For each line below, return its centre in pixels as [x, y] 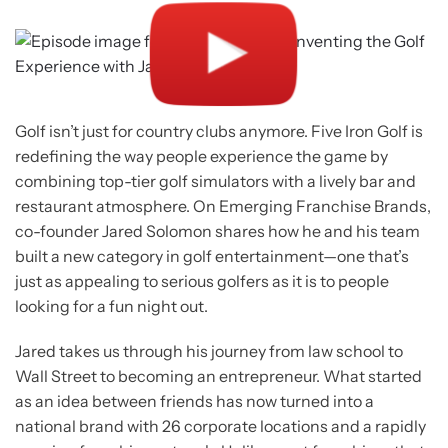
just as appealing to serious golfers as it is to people [202, 281]
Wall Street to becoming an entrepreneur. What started [218, 376]
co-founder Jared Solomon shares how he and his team [217, 231]
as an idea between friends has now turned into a [194, 401]
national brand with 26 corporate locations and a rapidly [220, 426]
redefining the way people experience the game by [201, 156]
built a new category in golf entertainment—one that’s [212, 256]
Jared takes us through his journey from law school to [209, 351]
